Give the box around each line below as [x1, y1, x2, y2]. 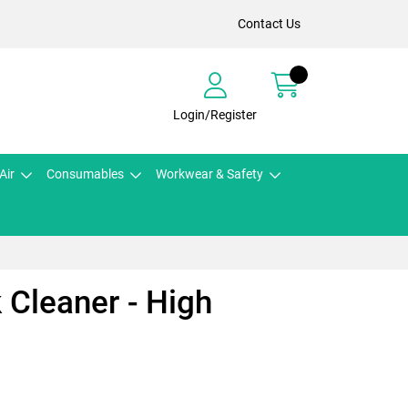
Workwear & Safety [156, 167, 263, 181]
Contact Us [238, 16, 301, 31]
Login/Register [173, 107, 257, 122]
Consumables [46, 167, 124, 181]
